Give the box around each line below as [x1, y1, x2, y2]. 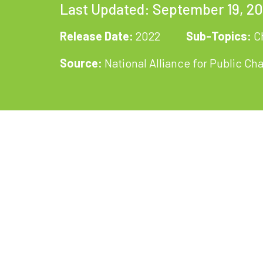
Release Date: [60, 28, 133, 43]
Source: [60, 55, 102, 70]
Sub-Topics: [186, 28, 251, 43]
